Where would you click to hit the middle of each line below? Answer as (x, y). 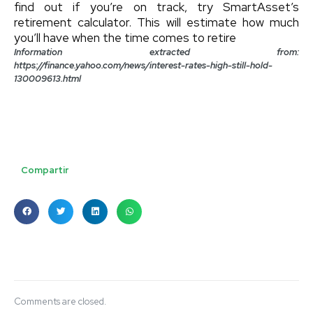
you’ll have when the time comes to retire (125, 37)
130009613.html (48, 78)
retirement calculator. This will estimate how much (156, 22)
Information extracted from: (156, 52)
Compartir (45, 170)
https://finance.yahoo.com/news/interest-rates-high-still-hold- (143, 65)
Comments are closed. (60, 301)
